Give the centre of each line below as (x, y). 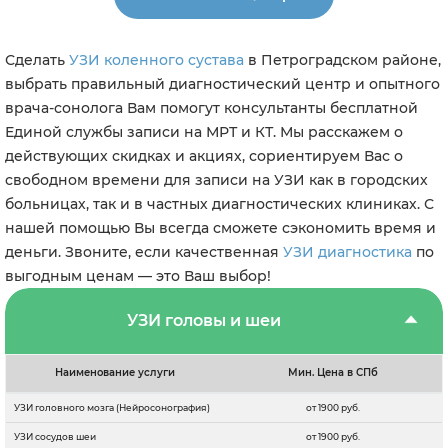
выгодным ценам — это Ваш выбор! (138, 276)
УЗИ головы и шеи (204, 321)
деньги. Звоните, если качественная (144, 252)
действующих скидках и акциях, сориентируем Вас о (204, 156)
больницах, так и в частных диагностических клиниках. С (219, 204)
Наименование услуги (115, 373)
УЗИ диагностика (347, 252)
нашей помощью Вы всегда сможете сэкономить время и (220, 228)
